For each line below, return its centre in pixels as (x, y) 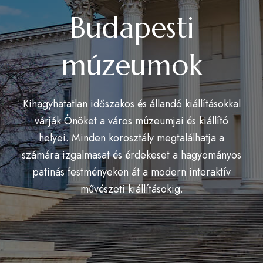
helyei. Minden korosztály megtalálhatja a (131, 138)
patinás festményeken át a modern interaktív (131, 172)
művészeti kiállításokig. (131, 189)
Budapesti (131, 28)
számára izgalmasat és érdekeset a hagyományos (131, 155)
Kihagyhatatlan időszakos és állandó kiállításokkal (131, 104)
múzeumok (131, 65)
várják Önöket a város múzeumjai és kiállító (131, 121)
